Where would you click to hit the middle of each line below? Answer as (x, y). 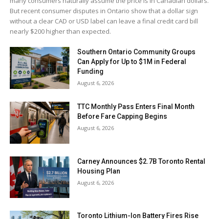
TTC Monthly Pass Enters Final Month (136, 107)
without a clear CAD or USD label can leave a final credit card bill (104, 21)
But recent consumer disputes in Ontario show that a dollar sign (104, 11)
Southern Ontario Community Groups (137, 52)
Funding (91, 72)
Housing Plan (99, 171)
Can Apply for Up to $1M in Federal (132, 62)
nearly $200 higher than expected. (60, 32)
